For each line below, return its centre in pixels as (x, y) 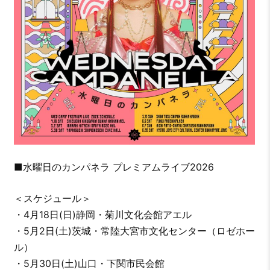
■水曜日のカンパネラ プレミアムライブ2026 (114, 167)
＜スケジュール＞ (52, 198)
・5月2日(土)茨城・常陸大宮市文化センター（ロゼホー (134, 231)
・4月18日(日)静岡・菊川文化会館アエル (102, 214)
